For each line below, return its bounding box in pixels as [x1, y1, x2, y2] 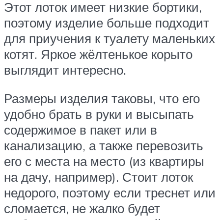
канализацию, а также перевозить [4, 137, 203, 153]
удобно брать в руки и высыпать [4, 106, 194, 122]
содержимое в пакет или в [4, 121, 157, 137]
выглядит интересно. [4, 62, 126, 78]
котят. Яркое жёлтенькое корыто [4, 46, 192, 62]
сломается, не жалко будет [4, 200, 160, 216]
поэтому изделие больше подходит [4, 15, 209, 31]
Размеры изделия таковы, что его [4, 90, 200, 106]
